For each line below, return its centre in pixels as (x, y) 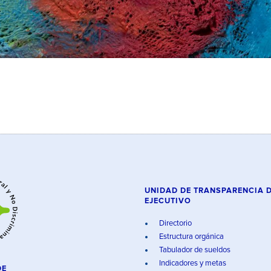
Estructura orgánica (191, 237)
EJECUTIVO (168, 201)
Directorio (175, 224)
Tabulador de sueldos (194, 250)
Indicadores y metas (192, 263)
